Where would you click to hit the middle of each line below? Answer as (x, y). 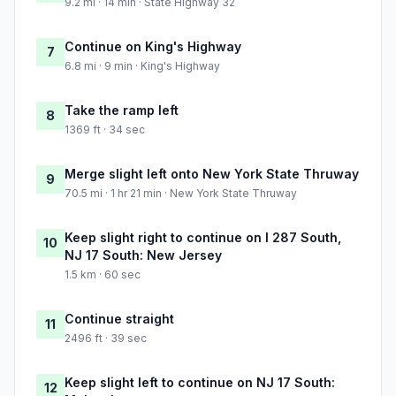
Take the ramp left (122, 110)
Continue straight (119, 319)
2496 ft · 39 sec (106, 339)
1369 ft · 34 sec (105, 130)
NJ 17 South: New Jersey (143, 255)
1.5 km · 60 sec (103, 275)
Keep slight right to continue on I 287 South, (203, 238)
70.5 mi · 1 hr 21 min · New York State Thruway (181, 194)
